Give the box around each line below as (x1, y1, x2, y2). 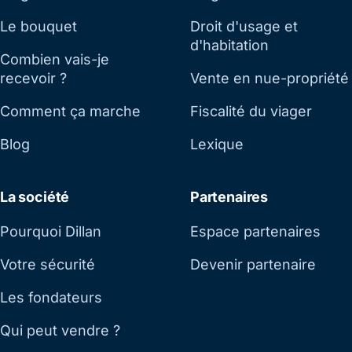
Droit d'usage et (190, 18, 298, 35)
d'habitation (190, 37, 269, 54)
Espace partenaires (190, 222, 321, 240)
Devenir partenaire (190, 255, 316, 273)
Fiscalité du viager (190, 103, 312, 120)
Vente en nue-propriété (190, 70, 349, 87)
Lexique (190, 136, 244, 153)
